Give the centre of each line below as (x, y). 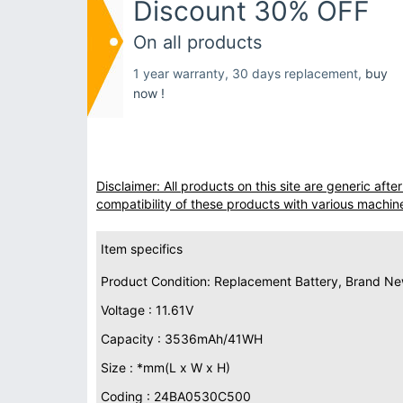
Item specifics (142, 249)
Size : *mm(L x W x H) (166, 367)
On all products (197, 42)
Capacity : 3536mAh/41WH (182, 339)
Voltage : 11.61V (147, 310)
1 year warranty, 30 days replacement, (249, 73)
